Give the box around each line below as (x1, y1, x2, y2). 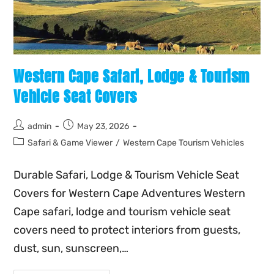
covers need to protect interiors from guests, (13, 223, 241, 237)
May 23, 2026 (77, 121, 130, 132)
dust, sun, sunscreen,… (13, 242, 129, 256)
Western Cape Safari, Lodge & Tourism (13, 65, 250, 88)
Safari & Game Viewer (28, 138, 113, 149)
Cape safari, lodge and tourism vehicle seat (13, 205, 231, 219)
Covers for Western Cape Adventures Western (13, 187, 246, 201)
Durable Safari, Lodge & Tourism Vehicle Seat (13, 168, 240, 182)
